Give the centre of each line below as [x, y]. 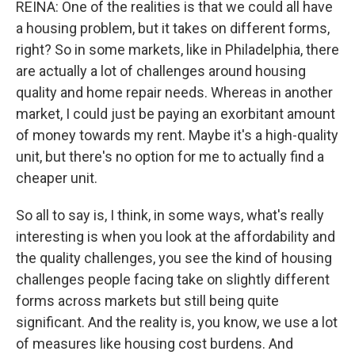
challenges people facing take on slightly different [173, 280]
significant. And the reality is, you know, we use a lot [177, 323]
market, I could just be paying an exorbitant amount [176, 114]
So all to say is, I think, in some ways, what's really [170, 216]
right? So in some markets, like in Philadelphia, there [177, 50]
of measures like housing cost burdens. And [155, 344]
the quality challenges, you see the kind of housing [174, 258]
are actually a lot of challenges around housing [161, 71]
